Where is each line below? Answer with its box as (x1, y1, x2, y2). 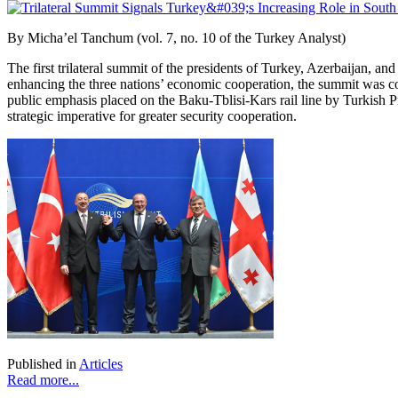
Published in (7, 355, 76, 371)
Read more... (7, 371, 79, 387)
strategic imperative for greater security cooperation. (7, 107, 297, 123)
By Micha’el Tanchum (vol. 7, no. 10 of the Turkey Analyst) (7, 29, 346, 45)
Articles (79, 355, 123, 371)
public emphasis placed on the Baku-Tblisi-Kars (7, 92, 276, 107)
